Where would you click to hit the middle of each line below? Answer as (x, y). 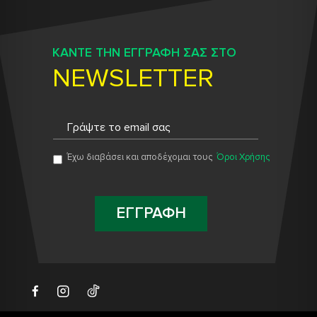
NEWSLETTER (133, 78)
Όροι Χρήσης (243, 157)
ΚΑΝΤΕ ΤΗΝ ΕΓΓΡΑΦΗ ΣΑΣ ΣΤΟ (144, 52)
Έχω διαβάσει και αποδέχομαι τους (140, 157)
